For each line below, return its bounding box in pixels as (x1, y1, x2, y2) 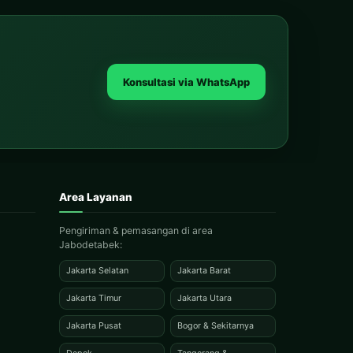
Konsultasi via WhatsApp (123, 76, 250, 89)
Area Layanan (59, 191, 133, 204)
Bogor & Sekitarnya (177, 321, 255, 332)
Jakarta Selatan (66, 266, 129, 277)
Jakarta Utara (177, 293, 232, 304)
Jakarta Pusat (66, 321, 122, 332)
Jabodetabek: (59, 239, 123, 251)
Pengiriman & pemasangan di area (59, 225, 214, 237)
